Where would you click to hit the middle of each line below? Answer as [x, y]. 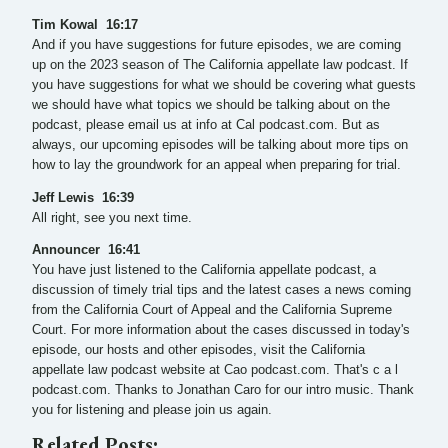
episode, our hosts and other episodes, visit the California [198, 350]
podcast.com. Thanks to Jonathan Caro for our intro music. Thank [223, 390]
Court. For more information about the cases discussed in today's [221, 330]
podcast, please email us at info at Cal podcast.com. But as [206, 125]
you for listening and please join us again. [152, 410]
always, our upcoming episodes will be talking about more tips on [220, 145]
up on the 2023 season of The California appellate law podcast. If [220, 65]
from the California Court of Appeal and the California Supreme [212, 310]
